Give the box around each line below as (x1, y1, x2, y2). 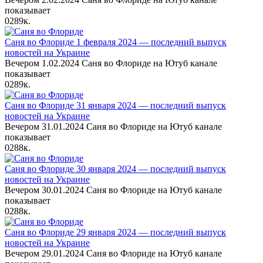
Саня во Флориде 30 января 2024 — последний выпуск (5, 163, 226, 174)
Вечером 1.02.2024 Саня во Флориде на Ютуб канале (5, 58, 217, 68)
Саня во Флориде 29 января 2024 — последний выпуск (5, 227, 226, 237)
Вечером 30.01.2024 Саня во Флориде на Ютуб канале (5, 184, 222, 195)
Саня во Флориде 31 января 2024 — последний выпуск (5, 100, 226, 110)
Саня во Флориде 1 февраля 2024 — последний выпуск (5, 36, 227, 47)
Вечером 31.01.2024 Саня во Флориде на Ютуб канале (5, 121, 222, 131)
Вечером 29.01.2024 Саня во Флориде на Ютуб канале (5, 248, 222, 258)
